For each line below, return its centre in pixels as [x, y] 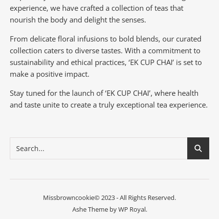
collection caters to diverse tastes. [67, 51]
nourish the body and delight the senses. [79, 20]
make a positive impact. [50, 74]
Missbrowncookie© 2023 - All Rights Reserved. [109, 198]
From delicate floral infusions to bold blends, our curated [106, 39]
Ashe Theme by [95, 209]
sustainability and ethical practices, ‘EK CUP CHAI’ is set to [106, 62]
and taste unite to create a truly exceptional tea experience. [109, 105]
